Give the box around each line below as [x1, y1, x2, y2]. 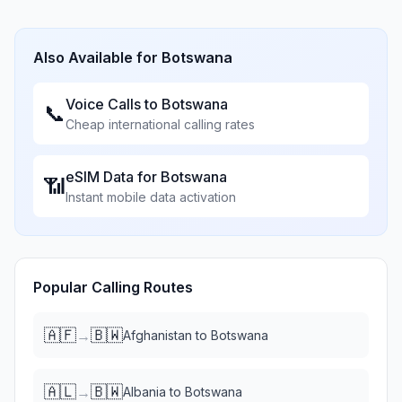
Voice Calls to [66, 95, 162, 113]
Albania [123, 384, 166, 399]
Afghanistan [123, 328, 192, 343]
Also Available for [33, 48, 162, 66]
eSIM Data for [66, 168, 161, 186]
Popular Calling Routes [33, 278, 193, 296]
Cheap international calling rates [66, 117, 255, 132]
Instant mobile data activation [66, 189, 236, 205]
